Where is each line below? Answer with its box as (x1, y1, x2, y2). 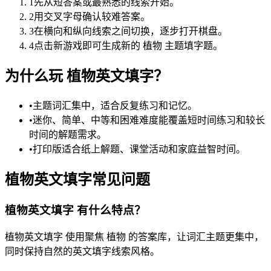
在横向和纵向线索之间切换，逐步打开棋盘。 (34, 26, 227, 37)
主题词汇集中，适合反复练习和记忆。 (33, 100, 197, 111)
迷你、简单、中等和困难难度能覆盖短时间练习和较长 (33, 115, 265, 125)
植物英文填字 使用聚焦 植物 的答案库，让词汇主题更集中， (5, 231, 264, 242)
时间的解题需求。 (29, 129, 106, 140)
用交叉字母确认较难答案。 (34, 11, 150, 22)
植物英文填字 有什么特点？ (5, 203, 146, 217)
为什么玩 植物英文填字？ (5, 68, 168, 85)
